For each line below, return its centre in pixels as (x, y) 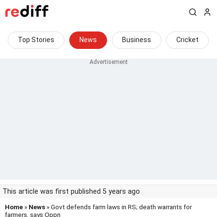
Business (137, 40)
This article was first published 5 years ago (71, 192)
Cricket (187, 40)
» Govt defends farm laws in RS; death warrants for (118, 207)
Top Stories (36, 40)
